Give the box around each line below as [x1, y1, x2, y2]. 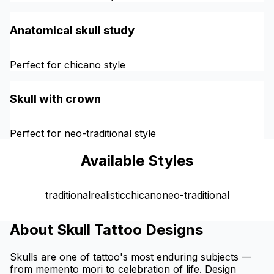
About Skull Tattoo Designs [10, 220, 203, 239]
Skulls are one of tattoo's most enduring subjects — [10, 250, 251, 263]
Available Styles [81, 151, 193, 169]
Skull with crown [10, 92, 101, 106]
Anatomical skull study [10, 23, 135, 37]
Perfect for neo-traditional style [10, 127, 156, 139]
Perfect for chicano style [10, 58, 125, 71]
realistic [90, 188, 125, 201]
